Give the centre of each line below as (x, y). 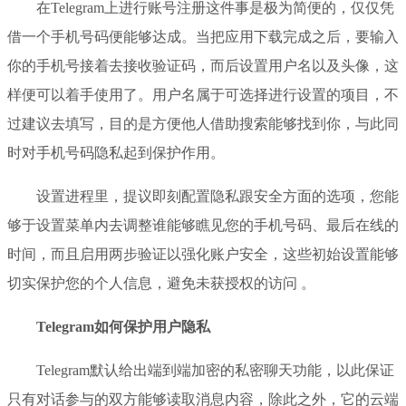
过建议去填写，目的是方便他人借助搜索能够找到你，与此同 (203, 123)
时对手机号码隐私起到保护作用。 (116, 152)
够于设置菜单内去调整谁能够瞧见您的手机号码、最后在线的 (203, 225)
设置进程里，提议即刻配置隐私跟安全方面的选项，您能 (217, 196)
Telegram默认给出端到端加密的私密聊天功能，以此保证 (215, 370)
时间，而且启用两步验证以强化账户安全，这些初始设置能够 (203, 254)
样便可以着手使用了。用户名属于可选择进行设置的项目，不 (203, 94)
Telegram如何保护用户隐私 (123, 326)
